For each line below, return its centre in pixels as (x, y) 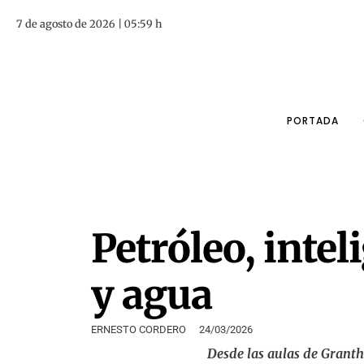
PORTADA (312, 121)
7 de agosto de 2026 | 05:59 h (89, 24)
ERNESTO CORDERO (139, 330)
